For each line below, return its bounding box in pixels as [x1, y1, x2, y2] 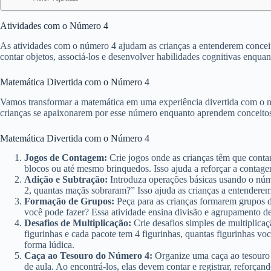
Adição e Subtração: [24, 174, 108, 185]
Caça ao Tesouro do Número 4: [24, 250, 152, 261]
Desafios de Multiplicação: [24, 218, 131, 229]
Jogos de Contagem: [24, 152, 107, 163]
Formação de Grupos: [24, 196, 114, 207]
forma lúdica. [24, 240, 74, 250]
